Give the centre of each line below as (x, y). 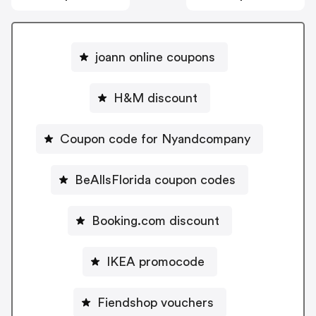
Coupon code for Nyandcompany (155, 139)
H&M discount (155, 98)
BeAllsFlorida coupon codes (155, 180)
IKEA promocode (155, 261)
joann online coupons (155, 57)
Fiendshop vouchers (155, 302)
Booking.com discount (155, 220)
